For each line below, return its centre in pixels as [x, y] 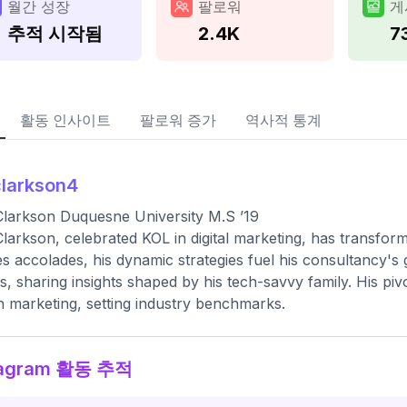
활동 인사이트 [65, 120]
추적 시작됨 [55, 34]
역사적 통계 [283, 120]
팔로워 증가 [178, 120]
